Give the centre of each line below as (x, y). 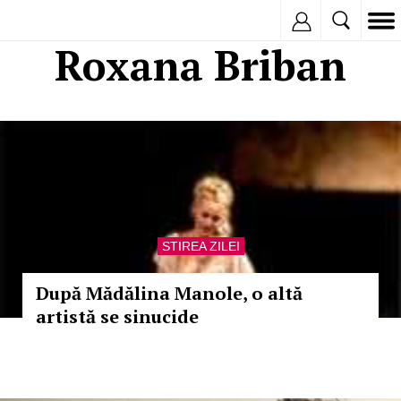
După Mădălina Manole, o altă (169, 293)
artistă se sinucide (117, 316)
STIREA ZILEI (200, 246)
